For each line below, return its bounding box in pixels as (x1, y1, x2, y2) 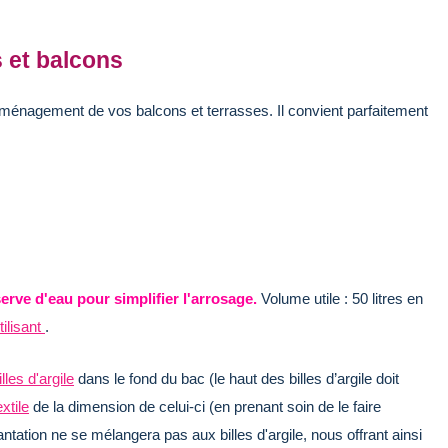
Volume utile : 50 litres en (261, 289, 423, 307)
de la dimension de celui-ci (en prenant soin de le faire (29, 397, 381, 415)
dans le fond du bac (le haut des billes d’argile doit (74, 369, 399, 387)
